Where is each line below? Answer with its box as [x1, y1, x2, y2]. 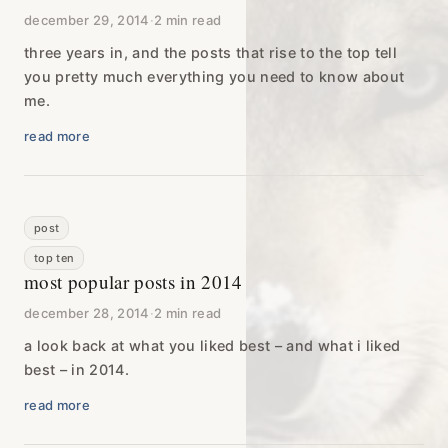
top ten [34, 250, 75, 265]
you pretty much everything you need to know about [24, 67, 405, 85]
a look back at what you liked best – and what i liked [24, 336, 401, 354]
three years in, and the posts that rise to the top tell [24, 43, 398, 61]
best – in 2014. [24, 360, 129, 378]
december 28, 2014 [24, 304, 150, 321]
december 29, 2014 [24, 11, 150, 28]
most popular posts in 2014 [24, 268, 243, 294]
